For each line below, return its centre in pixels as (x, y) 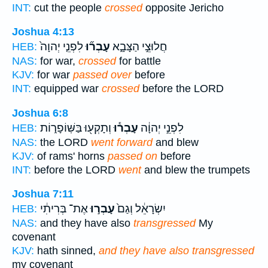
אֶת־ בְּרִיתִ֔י (64, 209)
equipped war (66, 89)
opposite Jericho (183, 7)
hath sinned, (66, 251)
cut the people (68, 7)
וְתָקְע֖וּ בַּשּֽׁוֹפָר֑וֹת (76, 128)
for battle (138, 61)
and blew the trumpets (196, 170)
